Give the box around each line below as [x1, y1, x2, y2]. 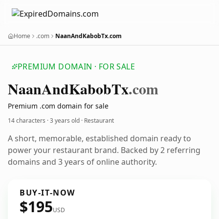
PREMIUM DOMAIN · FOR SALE [18, 61, 135, 72]
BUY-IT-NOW [20, 187, 75, 198]
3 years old [50, 116, 80, 125]
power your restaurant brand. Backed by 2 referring [8, 145, 200, 155]
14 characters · [8, 116, 50, 125]
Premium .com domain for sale [8, 101, 109, 110]
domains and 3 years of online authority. [8, 156, 157, 167]
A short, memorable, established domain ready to [8, 133, 191, 144]
